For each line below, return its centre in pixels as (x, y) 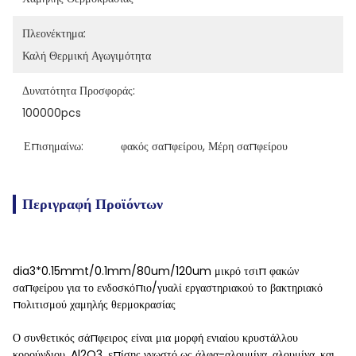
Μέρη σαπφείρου (248, 146)
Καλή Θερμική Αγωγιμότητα (87, 56)
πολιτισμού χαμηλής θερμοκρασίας (94, 304)
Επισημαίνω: (54, 146)
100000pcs (52, 113)
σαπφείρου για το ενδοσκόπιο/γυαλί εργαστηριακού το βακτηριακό (168, 288)
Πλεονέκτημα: (54, 33)
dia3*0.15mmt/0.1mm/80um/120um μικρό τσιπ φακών (156, 271)
